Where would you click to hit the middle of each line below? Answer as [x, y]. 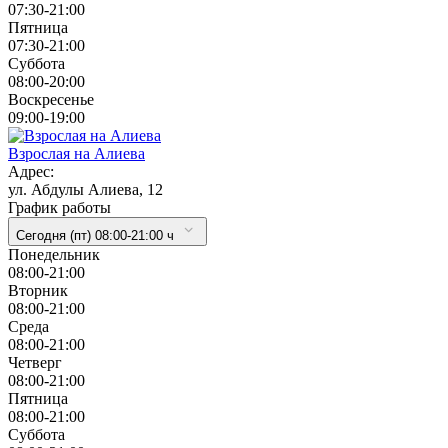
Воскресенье [51, 99]
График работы [59, 207]
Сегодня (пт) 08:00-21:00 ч [95, 235]
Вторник [38, 290]
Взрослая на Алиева [76, 153]
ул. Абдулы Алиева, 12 [85, 189]
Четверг [35, 362]
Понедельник [54, 254]
